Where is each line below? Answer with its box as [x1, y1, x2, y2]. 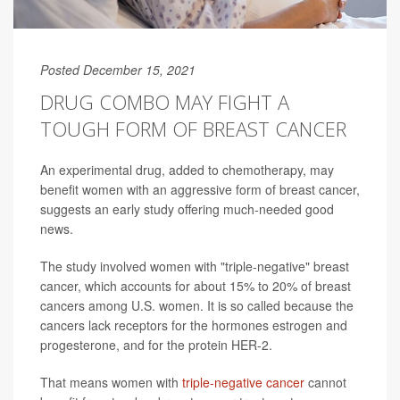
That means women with [40, 372, 182, 391]
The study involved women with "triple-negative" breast [40, 256, 349, 275]
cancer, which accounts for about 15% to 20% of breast [40, 276, 351, 295]
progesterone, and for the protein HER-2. [40, 335, 272, 354]
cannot [308, 372, 346, 391]
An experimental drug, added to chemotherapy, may [40, 160, 334, 179]
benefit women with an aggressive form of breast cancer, [40, 179, 360, 198]
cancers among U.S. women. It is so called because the [40, 296, 354, 314]
